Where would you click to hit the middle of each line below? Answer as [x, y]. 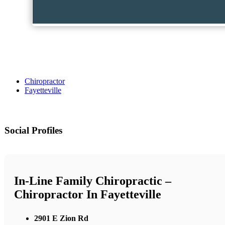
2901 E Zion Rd [61, 218]
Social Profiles [33, 131]
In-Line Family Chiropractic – [93, 181]
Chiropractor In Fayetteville [88, 195]
